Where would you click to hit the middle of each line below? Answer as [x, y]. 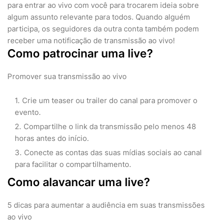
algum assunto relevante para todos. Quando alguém [99, 17]
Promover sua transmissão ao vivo [67, 76]
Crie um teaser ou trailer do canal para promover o [110, 100]
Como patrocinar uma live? [80, 54]
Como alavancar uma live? [79, 182]
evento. [28, 112]
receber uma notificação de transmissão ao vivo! [91, 41]
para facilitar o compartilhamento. [73, 164]
